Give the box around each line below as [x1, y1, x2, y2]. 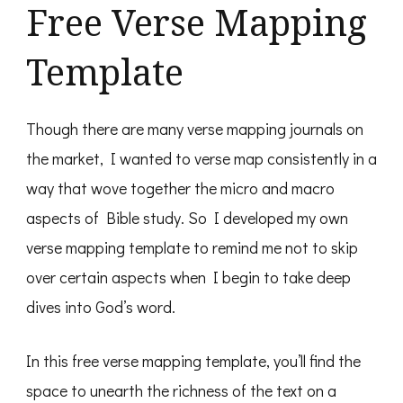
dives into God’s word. [26, 296, 175, 318]
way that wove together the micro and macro [26, 177, 335, 200]
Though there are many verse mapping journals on [26, 118, 363, 140]
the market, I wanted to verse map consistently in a [26, 148, 377, 170]
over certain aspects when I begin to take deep [26, 266, 351, 289]
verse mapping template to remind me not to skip [26, 237, 358, 259]
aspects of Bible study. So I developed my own [26, 207, 348, 229]
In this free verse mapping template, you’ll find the [26, 350, 361, 372]
